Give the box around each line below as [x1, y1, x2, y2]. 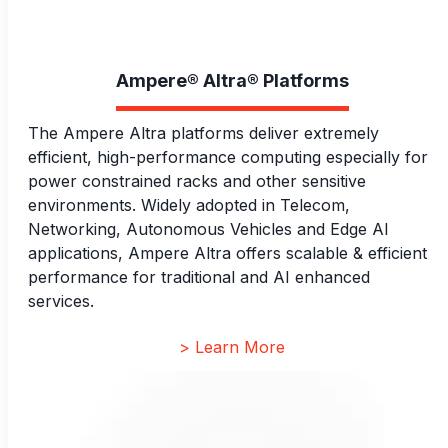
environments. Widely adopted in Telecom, [28, 195, 350, 215]
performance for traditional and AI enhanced [28, 267, 370, 287]
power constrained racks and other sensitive [28, 171, 366, 191]
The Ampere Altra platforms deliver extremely [28, 123, 379, 143]
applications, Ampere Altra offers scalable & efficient [28, 243, 427, 263]
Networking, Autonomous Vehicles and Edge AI [28, 219, 389, 239]
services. [28, 291, 94, 311]
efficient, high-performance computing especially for [28, 147, 428, 167]
